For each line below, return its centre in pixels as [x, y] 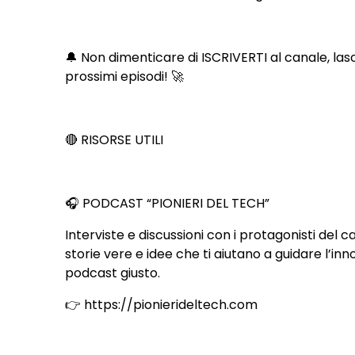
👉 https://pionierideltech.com [162, 304]
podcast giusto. [113, 273]
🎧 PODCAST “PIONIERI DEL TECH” [168, 203]
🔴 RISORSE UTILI [115, 139]
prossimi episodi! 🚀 [125, 76]
